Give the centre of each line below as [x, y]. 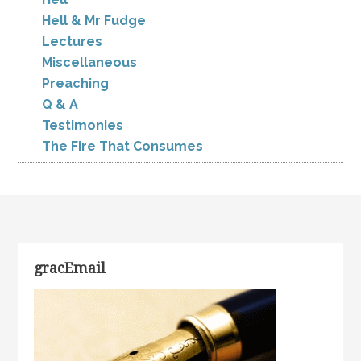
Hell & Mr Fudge [94, 21]
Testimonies [83, 125]
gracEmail [70, 268]
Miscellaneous [90, 62]
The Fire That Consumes [123, 146]
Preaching [76, 83]
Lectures [73, 41]
